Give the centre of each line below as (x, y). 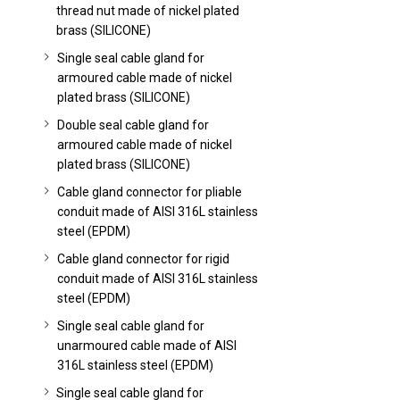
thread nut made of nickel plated (148, 11)
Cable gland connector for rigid (143, 259)
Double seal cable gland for (133, 125)
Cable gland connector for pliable (149, 192)
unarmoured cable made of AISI (146, 346)
